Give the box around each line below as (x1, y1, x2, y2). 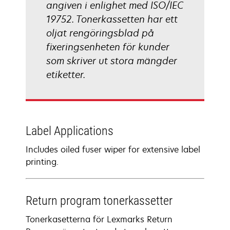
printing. (26, 156, 59, 167)
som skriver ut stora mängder (46, 54, 177, 67)
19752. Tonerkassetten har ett (46, 13, 178, 25)
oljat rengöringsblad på (46, 27, 154, 39)
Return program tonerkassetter (26, 194, 172, 208)
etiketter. (46, 68, 85, 81)
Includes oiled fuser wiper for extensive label (26, 144, 200, 155)
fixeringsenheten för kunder (46, 41, 169, 53)
